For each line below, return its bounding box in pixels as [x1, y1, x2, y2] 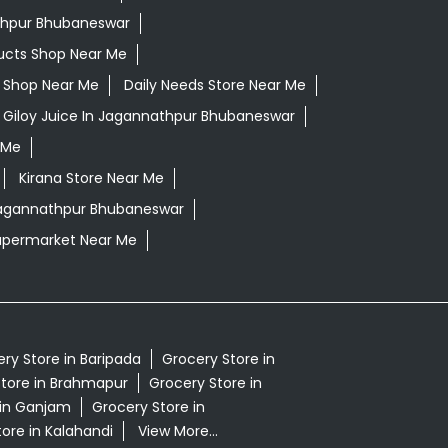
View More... [137, 421, 218, 442]
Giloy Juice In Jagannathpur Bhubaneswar [2, 106, 295, 127]
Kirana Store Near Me [18, 168, 164, 189]
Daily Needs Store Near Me [123, 75, 306, 96]
